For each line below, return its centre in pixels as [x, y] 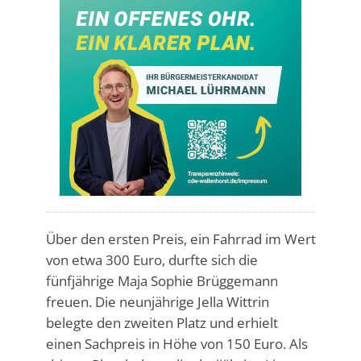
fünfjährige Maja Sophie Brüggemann [162, 280]
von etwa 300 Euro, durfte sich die [151, 259]
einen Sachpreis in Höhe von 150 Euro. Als [176, 343]
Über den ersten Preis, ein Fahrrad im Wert [180, 239]
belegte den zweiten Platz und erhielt [162, 322]
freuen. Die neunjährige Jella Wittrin [157, 301]
